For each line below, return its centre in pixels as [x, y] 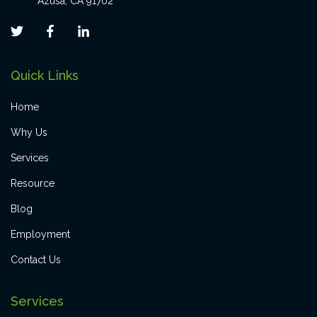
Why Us [29, 133]
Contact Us [36, 260]
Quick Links [45, 76]
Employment [40, 235]
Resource [33, 184]
